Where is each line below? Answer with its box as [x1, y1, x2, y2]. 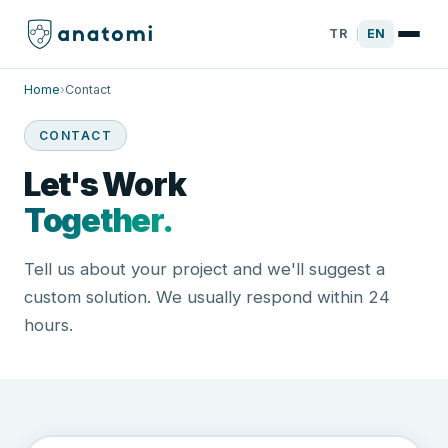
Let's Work [24, 165, 187, 204]
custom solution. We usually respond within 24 [24, 287, 390, 307]
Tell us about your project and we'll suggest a [24, 259, 385, 279]
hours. [24, 315, 73, 335]
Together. [24, 201, 173, 240]
